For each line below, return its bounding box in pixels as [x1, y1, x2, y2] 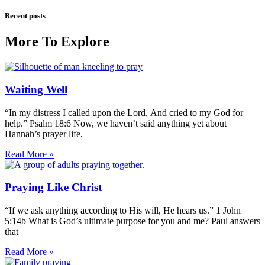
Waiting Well [5, 83, 67, 96]
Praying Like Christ [5, 181, 102, 194]
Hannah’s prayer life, [5, 128, 83, 139]
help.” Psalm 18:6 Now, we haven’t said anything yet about [5, 118, 227, 128]
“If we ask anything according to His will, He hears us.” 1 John [5, 205, 241, 216]
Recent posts [5, 11, 46, 21]
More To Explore [5, 34, 109, 50]
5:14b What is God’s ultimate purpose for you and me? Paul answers [5, 216, 260, 227]
